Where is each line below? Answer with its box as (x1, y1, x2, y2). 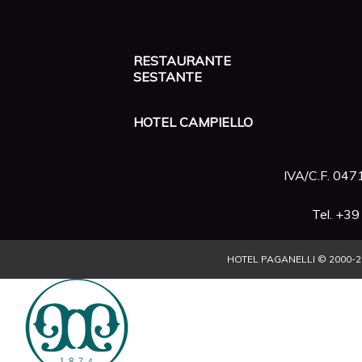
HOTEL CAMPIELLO (133, 114, 253, 130)
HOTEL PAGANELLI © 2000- (227, 253, 356, 265)
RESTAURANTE (133, 53, 231, 69)
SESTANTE (133, 69, 202, 85)
